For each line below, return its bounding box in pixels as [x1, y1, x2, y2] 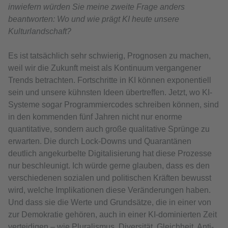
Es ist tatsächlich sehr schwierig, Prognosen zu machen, [8, 51, 211, 60]
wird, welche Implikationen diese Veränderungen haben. [8, 185, 211, 194]
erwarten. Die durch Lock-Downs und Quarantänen [8, 136, 191, 146]
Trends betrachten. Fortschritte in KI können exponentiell [8, 75, 211, 84]
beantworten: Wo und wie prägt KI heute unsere [8, 14, 179, 23]
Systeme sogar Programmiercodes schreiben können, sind [8, 100, 219, 109]
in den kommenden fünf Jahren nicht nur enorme [8, 112, 182, 121]
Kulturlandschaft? [8, 26, 71, 36]
